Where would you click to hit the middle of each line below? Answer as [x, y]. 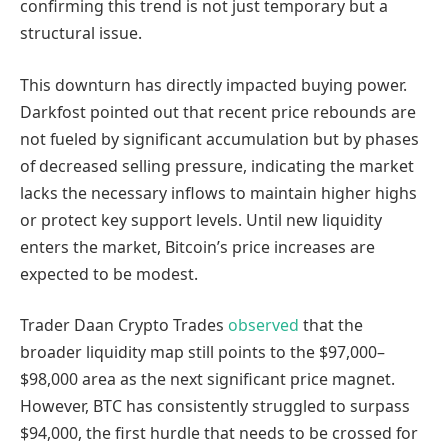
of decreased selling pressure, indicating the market [217, 165]
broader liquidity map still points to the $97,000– [202, 352]
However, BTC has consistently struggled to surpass [215, 406]
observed [263, 325]
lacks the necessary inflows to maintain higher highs [218, 192]
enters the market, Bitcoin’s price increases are [197, 246]
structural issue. [81, 33]
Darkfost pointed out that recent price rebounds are [218, 111]
